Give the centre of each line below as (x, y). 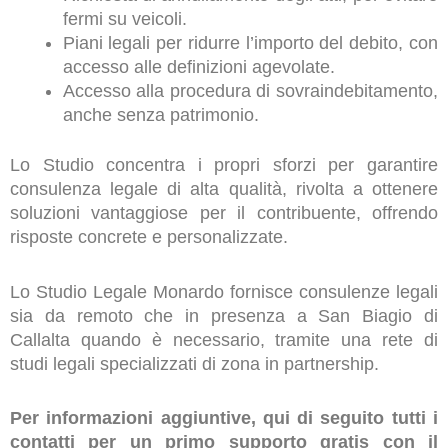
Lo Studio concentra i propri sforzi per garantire (224, 165)
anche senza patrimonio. (160, 114)
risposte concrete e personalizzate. (149, 237)
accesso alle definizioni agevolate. (198, 66)
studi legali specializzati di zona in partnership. (194, 363)
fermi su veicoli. (124, 18)
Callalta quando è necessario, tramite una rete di (224, 339)
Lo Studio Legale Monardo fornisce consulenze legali (224, 291)
